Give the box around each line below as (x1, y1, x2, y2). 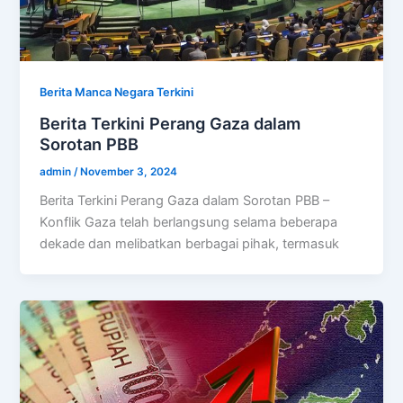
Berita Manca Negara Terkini (40, 85, 194, 99)
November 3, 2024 (80, 165, 178, 178)
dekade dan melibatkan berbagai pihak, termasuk (40, 236, 340, 253)
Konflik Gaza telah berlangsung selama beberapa (40, 214, 338, 231)
